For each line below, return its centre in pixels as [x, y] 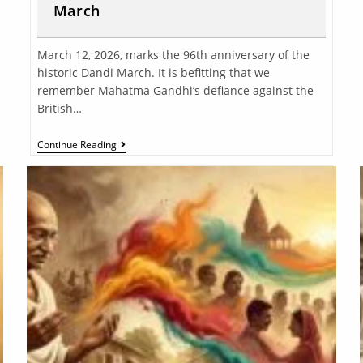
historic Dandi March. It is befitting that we [153, 73]
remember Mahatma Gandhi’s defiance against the [175, 91]
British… [59, 109]
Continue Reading [77, 145]
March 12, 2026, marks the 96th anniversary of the [173, 55]
